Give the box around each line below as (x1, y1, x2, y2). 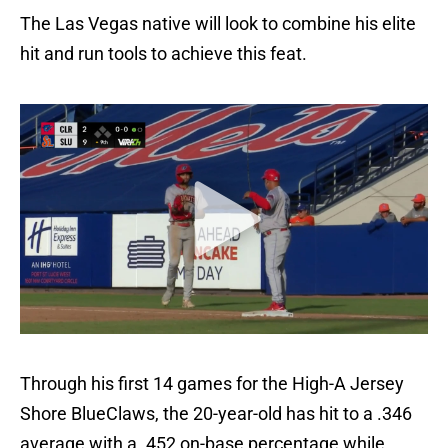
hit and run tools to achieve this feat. (20, 43, 307, 65)
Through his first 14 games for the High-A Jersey (20, 373, 404, 395)
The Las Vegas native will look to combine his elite (20, 13, 416, 35)
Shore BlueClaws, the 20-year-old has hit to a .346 (20, 403, 412, 425)
